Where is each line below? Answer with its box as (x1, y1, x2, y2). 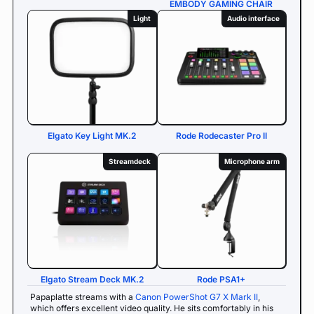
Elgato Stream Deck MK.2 (40, 273, 144, 285)
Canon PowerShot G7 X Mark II (135, 291, 258, 302)
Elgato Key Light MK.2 (48, 130, 137, 141)
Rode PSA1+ (197, 273, 246, 285)
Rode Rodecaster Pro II (175, 130, 267, 141)
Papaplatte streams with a (30, 291, 135, 302)
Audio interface (227, 13, 280, 22)
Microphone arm (224, 157, 280, 165)
